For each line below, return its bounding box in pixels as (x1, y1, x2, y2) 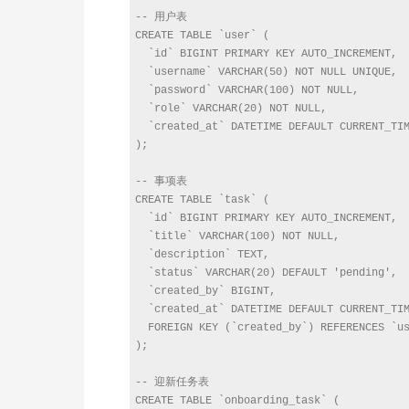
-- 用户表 (135, 11, 187, 24)
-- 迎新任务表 (135, 376, 209, 389)
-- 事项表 (135, 175, 187, 188)
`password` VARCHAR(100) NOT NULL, (135, 84, 359, 97)
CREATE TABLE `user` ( (135, 29, 269, 42)
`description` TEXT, (135, 248, 269, 261)
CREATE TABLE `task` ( (135, 194, 269, 206)
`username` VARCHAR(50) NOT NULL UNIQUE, (135, 66, 397, 79)
